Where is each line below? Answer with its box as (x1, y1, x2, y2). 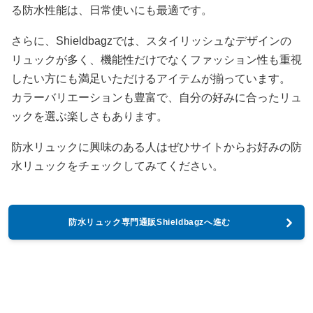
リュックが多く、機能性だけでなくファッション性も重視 (11, 54, 302, 66)
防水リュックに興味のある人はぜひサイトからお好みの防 (11, 141, 302, 153)
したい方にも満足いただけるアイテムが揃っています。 (11, 73, 291, 85)
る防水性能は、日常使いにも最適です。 (11, 4, 212, 16)
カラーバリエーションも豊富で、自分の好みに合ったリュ (11, 92, 302, 103)
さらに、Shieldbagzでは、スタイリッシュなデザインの (11, 35, 291, 47)
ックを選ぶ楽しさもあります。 (11, 110, 168, 122)
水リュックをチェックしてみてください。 (11, 160, 224, 172)
